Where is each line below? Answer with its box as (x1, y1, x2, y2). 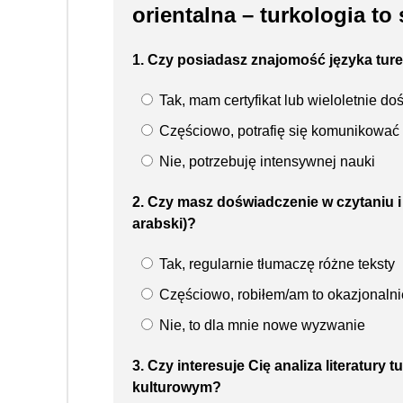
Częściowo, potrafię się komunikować (156, 122, 399, 139)
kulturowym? (132, 379, 221, 395)
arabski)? (132, 215, 196, 231)
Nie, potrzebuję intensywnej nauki (156, 153, 375, 169)
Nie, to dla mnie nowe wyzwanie (156, 317, 365, 333)
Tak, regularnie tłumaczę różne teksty (156, 255, 395, 272)
